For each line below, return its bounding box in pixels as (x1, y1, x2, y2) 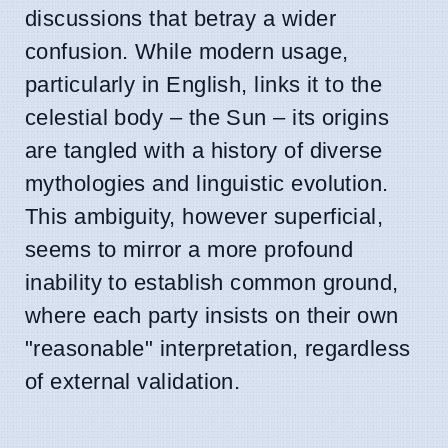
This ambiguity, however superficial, (25, 203, 384, 229)
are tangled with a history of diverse (25, 137, 383, 163)
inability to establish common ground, (25, 269, 399, 295)
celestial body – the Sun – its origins (25, 104, 390, 130)
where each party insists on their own (25, 302, 399, 328)
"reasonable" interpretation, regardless (25, 335, 411, 361)
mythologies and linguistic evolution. (25, 170, 389, 196)
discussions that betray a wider (25, 5, 336, 31)
